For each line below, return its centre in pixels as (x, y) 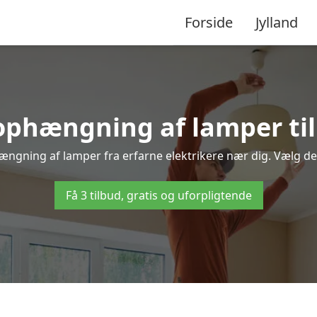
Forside (209, 22)
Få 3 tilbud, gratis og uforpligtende (158, 195)
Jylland (277, 22)
